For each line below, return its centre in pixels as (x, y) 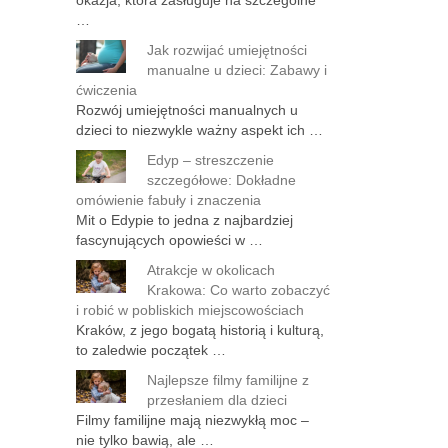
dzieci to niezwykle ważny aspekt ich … (199, 130)
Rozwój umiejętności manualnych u (187, 110)
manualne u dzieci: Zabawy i (237, 70)
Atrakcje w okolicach (211, 270)
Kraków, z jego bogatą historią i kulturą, (200, 330)
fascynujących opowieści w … (169, 240)
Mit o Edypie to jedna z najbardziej (184, 220)
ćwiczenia (106, 90)
